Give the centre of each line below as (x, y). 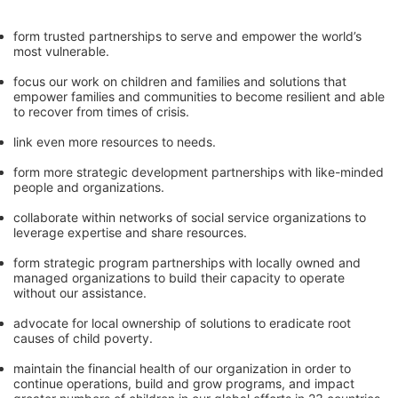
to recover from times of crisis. (101, 112)
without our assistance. (80, 293)
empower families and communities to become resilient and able (199, 97)
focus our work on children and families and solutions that (180, 82)
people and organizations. (89, 187)
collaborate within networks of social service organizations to (190, 218)
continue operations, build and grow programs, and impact (184, 384)
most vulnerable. (63, 52)
